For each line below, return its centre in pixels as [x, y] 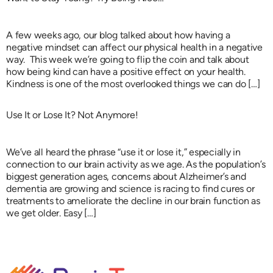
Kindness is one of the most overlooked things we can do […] [133, 84]
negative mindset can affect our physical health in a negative [134, 48]
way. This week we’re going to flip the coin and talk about [128, 60]
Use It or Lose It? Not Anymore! [72, 115]
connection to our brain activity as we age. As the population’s [136, 164]
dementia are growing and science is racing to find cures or [130, 188]
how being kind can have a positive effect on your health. [126, 72]
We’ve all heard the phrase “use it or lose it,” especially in [123, 152]
